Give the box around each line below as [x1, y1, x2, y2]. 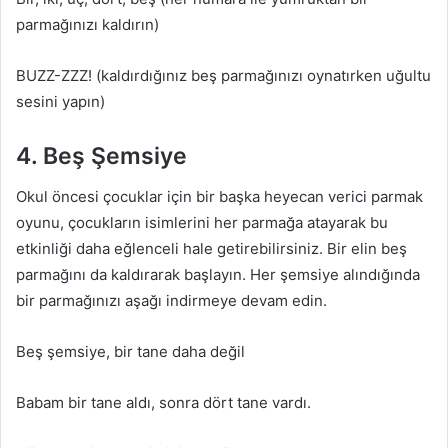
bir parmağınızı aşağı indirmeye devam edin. [16, 290, 327, 310]
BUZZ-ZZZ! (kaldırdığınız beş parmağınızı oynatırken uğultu [16, 66, 431, 85]
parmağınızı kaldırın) [16, 15, 159, 34]
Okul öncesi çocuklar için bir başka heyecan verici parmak [16, 186, 423, 206]
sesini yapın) [16, 92, 105, 111]
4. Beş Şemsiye [16, 142, 187, 170]
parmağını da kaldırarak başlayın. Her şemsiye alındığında [16, 264, 420, 284]
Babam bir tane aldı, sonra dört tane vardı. [16, 392, 311, 412]
